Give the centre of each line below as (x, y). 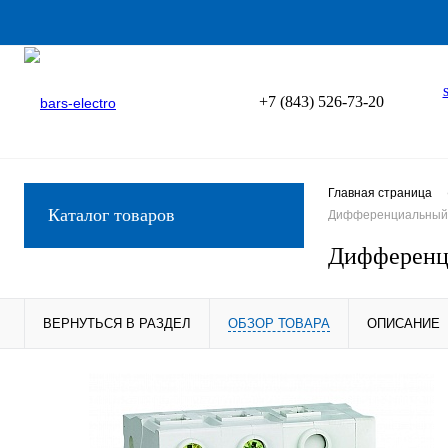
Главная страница (380, 193)
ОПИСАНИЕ (403, 323)
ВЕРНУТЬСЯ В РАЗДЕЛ (117, 323)
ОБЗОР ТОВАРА (279, 323)
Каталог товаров (111, 215)
